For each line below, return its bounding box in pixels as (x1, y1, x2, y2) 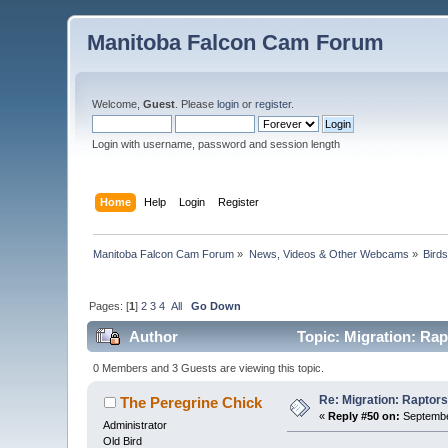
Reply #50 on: (328, 409, 401, 422)
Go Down (191, 299, 242, 312)
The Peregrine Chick (119, 393, 262, 411)
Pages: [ (89, 299, 130, 312)
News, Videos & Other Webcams (248, 247, 409, 260)
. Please (175, 98, 218, 110)
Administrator (103, 418, 168, 431)
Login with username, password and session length (92, 138, 341, 150)
